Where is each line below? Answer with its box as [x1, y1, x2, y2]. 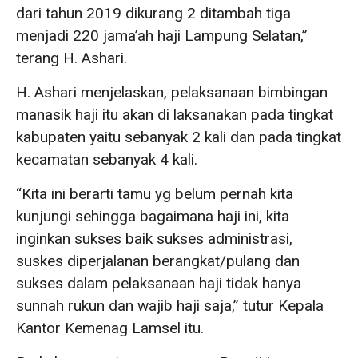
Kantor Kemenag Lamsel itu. [16, 318, 204, 337]
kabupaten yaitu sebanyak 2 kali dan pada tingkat [16, 127, 341, 146]
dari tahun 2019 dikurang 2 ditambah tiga [16, 3, 291, 22]
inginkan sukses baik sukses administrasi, [16, 229, 292, 248]
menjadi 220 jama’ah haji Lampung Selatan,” [16, 26, 308, 45]
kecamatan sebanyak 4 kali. [16, 149, 197, 169]
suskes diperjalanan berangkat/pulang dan [16, 251, 300, 270]
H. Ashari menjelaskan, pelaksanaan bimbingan [16, 82, 328, 101]
